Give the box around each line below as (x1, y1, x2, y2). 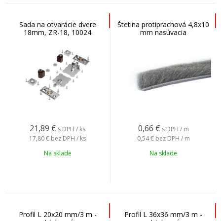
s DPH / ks (58, 125, 85, 133)
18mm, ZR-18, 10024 (24, 28, 91, 37)
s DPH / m (161, 125, 189, 133)
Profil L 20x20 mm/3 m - (18, 210, 97, 219)
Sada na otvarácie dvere (19, 20, 96, 29)
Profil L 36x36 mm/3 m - (124, 210, 202, 219)
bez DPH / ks (51, 134, 86, 143)
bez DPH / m (155, 134, 190, 143)
